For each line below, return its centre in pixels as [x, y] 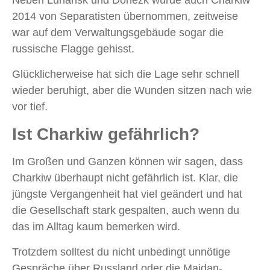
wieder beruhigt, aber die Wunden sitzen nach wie [132, 91]
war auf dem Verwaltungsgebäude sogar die [118, 33]
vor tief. [30, 107]
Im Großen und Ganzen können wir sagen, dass [127, 162]
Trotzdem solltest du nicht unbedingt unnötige [121, 252]
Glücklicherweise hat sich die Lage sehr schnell [126, 74]
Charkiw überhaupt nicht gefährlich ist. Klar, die [125, 178]
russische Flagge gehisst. [73, 49]
